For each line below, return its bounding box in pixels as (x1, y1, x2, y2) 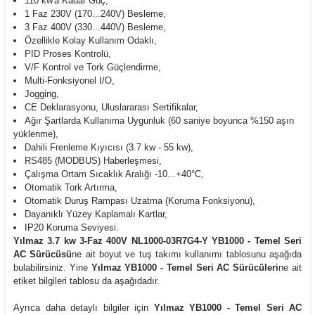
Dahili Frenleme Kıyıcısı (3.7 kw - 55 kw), (25, 142, 194, 153)
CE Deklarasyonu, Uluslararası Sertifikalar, (25, 102, 199, 112)
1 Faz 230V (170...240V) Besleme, (25, 8, 167, 19)
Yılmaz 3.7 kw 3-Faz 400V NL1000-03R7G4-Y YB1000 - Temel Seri (13, 236, 302, 246)
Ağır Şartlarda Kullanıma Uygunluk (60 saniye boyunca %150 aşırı (25, 115, 295, 126)
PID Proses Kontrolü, (25, 49, 112, 59)
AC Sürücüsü (13, 249, 72, 259)
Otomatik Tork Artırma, (25, 182, 118, 193)
